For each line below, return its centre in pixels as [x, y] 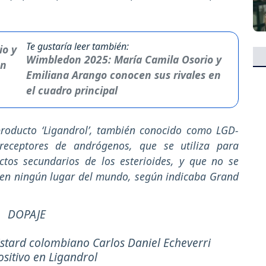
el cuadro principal [72, 91]
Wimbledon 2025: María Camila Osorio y [123, 60]
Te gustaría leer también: [77, 47]
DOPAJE [27, 214]
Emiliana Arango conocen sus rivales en [123, 75]
